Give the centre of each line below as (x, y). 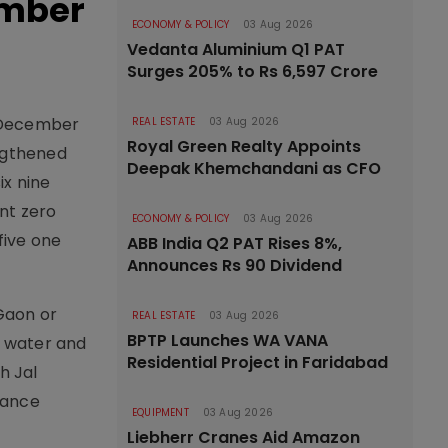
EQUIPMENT (160, 412)
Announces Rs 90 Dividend (234, 265)
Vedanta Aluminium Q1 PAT (236, 49)
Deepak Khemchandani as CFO (254, 168)
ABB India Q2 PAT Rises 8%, (234, 243)
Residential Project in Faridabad (257, 362)
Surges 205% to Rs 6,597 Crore (252, 71)
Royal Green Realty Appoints (244, 146)
